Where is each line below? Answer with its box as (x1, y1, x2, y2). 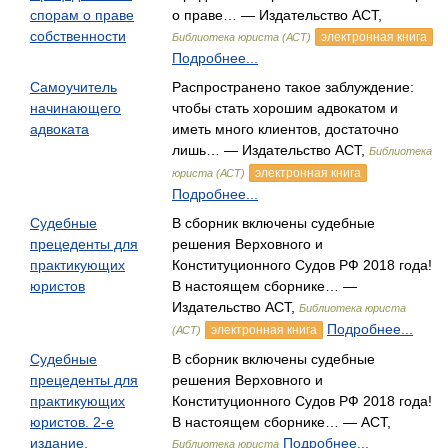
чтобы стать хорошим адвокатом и (172, 100, 398, 116)
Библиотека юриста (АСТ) (172, 31, 311, 43)
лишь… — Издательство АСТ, (172, 142, 369, 158)
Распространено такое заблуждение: (172, 79, 414, 95)
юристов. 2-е (30, 414, 114, 430)
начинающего (30, 100, 121, 116)
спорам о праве (30, 7, 134, 23)
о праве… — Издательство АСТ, (172, 7, 382, 23)
